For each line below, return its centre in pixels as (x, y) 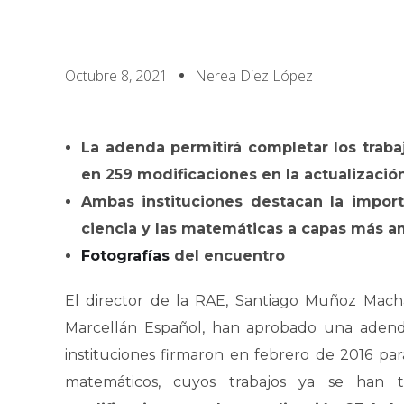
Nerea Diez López (254, 76)
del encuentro (227, 256)
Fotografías (125, 256)
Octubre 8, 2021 (116, 76)
